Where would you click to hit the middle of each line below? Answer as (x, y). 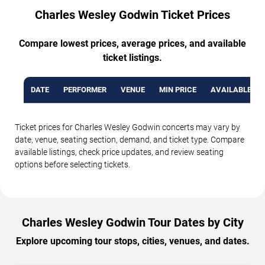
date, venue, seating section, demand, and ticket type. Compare (130, 140)
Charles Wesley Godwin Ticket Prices (132, 15)
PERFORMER (85, 90)
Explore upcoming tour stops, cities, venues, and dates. (132, 241)
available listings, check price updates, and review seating (119, 152)
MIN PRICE (178, 90)
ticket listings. (132, 58)
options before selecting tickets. (72, 165)
